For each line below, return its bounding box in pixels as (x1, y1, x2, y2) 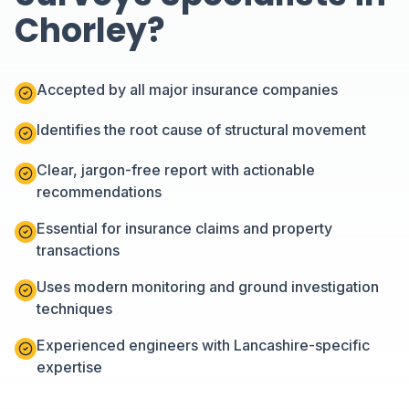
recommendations (37, 183, 162, 201)
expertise (37, 358, 102, 376)
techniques (37, 299, 112, 318)
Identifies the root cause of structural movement (37, 121, 366, 139)
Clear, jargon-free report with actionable (37, 161, 315, 179)
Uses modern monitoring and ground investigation (37, 278, 379, 296)
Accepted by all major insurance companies (37, 80, 338, 99)
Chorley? (15, 7, 165, 54)
